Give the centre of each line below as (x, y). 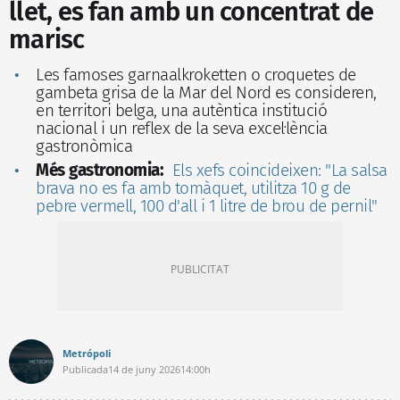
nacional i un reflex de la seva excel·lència (182, 128)
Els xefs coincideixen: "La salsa (279, 170)
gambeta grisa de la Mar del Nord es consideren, (206, 92)
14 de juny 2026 (144, 369)
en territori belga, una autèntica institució (181, 110)
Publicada (85, 369)
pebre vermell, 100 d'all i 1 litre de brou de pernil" (207, 205)
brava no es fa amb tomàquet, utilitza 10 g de (193, 187)
